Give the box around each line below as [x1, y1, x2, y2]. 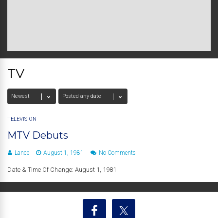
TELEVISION [7, 116, 36, 122]
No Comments [99, 149, 136, 156]
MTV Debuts [7, 129, 68, 141]
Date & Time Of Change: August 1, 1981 [7, 166, 116, 173]
